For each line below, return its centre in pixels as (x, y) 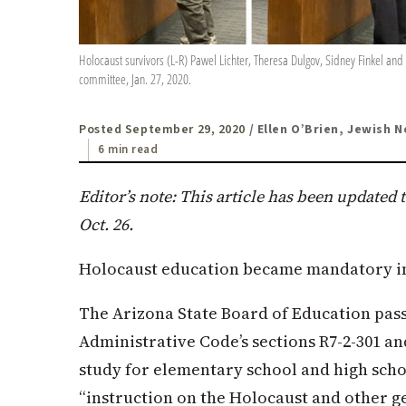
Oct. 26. (106, 225)
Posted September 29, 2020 (162, 129)
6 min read (128, 150)
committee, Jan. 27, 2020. (135, 79)
